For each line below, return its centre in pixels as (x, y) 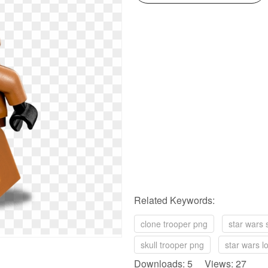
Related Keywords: (174, 200)
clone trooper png (174, 224)
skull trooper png (172, 245)
